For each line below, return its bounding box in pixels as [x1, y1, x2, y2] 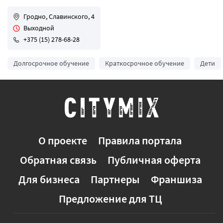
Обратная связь [19, 153, 97, 167]
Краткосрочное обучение [105, 59, 184, 68]
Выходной [23, 23, 54, 32]
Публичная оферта [107, 153, 201, 167]
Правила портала [98, 133, 182, 147]
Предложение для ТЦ [58, 192, 162, 206]
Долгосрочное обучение [13, 59, 89, 68]
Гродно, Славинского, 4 [23, 12, 95, 21]
